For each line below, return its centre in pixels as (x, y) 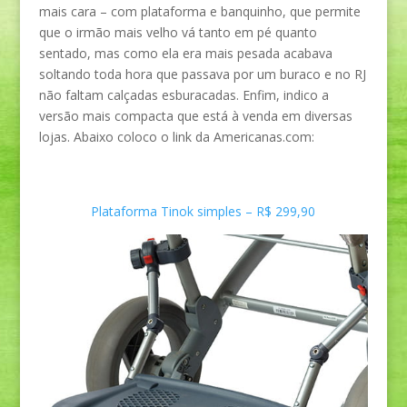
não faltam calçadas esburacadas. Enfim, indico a (184, 95)
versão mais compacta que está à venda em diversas (195, 116)
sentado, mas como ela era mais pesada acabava (185, 53)
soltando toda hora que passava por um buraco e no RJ (202, 74)
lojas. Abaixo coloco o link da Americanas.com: (176, 137)
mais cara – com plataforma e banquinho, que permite (199, 11)
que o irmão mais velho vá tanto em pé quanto (178, 32)
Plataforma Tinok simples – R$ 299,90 (203, 211)
